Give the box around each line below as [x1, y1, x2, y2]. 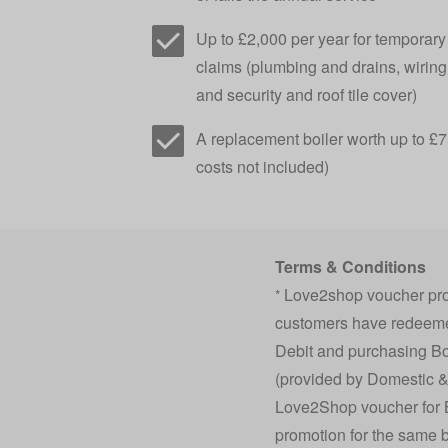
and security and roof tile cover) [196, 83, 417, 106]
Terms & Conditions [274, 255, 426, 278]
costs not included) [196, 155, 329, 178]
